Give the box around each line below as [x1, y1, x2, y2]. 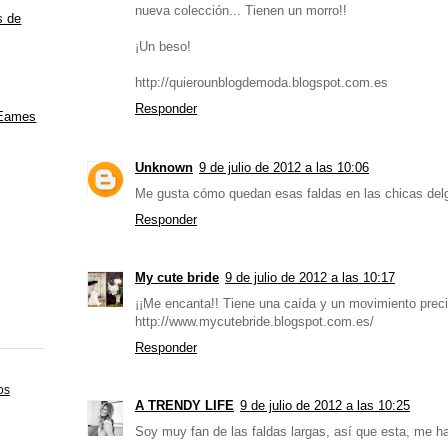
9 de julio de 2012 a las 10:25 [240, 398, 410, 414]
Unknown [135, 159, 193, 175]
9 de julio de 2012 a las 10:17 [225, 269, 395, 285]
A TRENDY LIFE [135, 398, 234, 414]
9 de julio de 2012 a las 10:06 [199, 159, 369, 175]
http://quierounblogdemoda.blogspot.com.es [135, 75, 388, 91]
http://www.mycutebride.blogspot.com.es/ [135, 313, 374, 329]
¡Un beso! [135, 39, 191, 55]
